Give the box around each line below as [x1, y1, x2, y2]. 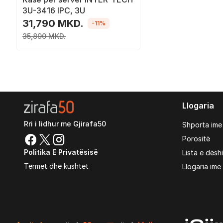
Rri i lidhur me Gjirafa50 [24, 119, 106, 128]
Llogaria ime [182, 162, 221, 171]
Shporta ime [182, 120, 222, 129]
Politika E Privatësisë [24, 147, 98, 156]
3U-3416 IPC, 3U [22, 5, 85, 15]
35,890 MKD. [22, 31, 66, 40]
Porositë [182, 134, 210, 143]
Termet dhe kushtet [24, 161, 89, 170]
